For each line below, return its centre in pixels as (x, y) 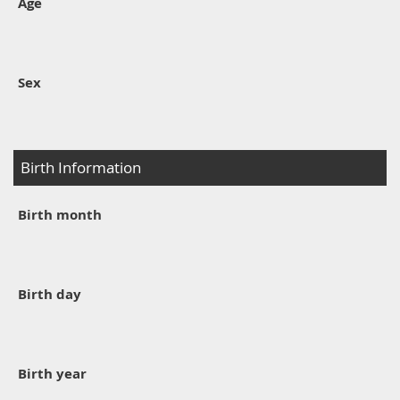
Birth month (60, 214)
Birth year (52, 373)
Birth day (50, 294)
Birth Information (81, 167)
